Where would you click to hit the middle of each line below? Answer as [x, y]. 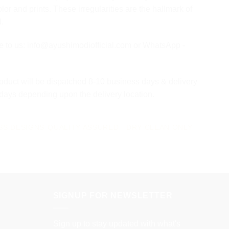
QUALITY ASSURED [83, 127]
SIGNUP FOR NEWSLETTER [113, 196]
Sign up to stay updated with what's [117, 223]
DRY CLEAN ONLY [159, 127]
